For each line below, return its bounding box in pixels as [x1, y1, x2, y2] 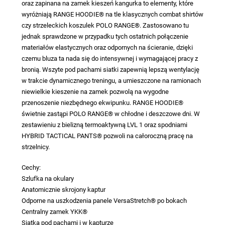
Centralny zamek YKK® [21, 208, 87, 216]
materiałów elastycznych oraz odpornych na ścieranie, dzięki [21, 43, 193, 51]
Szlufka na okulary [21, 175, 74, 183]
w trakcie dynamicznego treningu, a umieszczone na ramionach [21, 76, 201, 84]
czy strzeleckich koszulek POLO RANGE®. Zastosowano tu [21, 21, 189, 29]
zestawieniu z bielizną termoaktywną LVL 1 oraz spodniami [21, 121, 187, 129]
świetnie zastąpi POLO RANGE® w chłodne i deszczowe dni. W [21, 109, 200, 118]
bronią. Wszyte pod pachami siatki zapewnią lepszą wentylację [21, 65, 199, 73]
